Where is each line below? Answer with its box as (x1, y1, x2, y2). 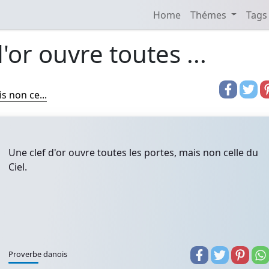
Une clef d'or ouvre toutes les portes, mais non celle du (8, 146, 258, 159)
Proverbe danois (8, 249, 67, 259)
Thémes (190, 8, 229, 22)
